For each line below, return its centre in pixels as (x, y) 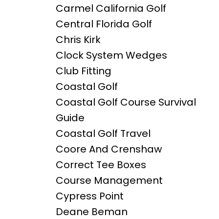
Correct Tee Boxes (101, 165)
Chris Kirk (78, 40)
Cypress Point (89, 196)
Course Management (109, 181)
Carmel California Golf (111, 9)
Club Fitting (83, 71)
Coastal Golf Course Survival (126, 102)
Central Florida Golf (104, 24)
